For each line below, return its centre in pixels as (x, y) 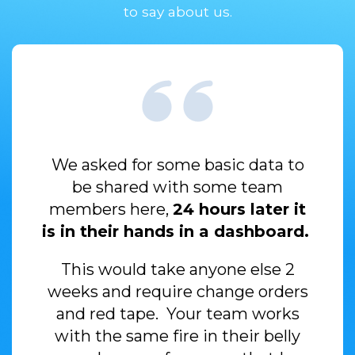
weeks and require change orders (177, 291)
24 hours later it (239, 209)
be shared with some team (177, 187)
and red (88, 313)
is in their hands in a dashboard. (177, 231)
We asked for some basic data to (177, 164)
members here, (111, 209)
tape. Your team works (209, 313)
